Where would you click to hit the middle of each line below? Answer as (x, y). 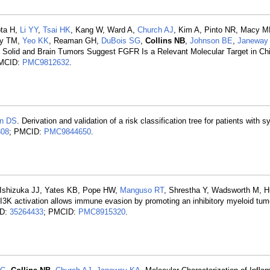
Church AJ (155, 30)
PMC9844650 (67, 132)
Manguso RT (142, 190)
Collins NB (165, 41)
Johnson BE (211, 41)
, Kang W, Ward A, (104, 30)
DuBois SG (121, 41)
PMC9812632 (46, 62)
